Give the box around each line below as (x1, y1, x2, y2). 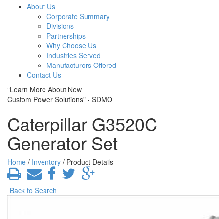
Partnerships (46, 31, 86, 41)
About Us (27, 1, 55, 11)
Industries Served (46, 50, 101, 60)
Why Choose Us (46, 41, 96, 50)
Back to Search (10, 185, 57, 195)
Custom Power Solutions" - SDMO (7, 94, 112, 104)
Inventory (32, 157, 61, 167)
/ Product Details (61, 157, 113, 167)
